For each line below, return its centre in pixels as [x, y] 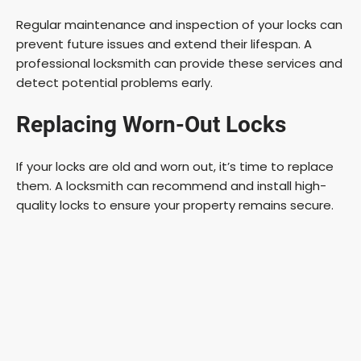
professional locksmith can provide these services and [179, 64]
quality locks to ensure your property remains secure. [175, 205]
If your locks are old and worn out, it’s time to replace [175, 167]
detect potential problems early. [114, 83]
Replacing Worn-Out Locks [151, 125]
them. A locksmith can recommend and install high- [171, 186]
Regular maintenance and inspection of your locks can [179, 25]
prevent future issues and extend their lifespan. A [164, 44]
